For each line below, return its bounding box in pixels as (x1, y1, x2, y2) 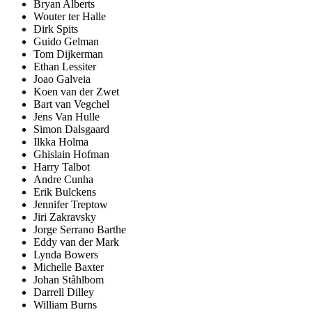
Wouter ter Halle (33, 10, 106, 23)
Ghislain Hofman (33, 148, 109, 161)
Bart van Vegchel (33, 98, 109, 111)
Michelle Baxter (33, 261, 104, 274)
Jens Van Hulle (33, 111, 100, 123)
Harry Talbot (33, 161, 90, 173)
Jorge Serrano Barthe (33, 224, 126, 236)
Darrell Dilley (33, 286, 94, 299)
